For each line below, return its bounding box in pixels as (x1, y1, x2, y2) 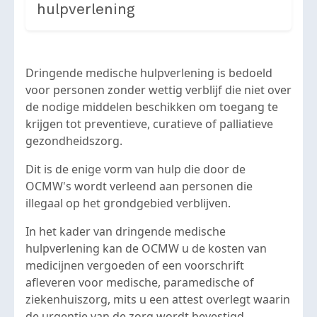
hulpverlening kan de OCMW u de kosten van (25, 241, 267, 256)
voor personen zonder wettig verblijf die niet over (25, 82, 292, 98)
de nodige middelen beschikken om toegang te (25, 99, 278, 115)
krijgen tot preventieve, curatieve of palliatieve (25, 116, 273, 132)
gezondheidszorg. (25, 133, 122, 149)
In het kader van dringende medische (25, 224, 226, 239)
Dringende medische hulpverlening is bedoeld (25, 65, 272, 81)
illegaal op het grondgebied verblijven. (25, 195, 231, 211)
